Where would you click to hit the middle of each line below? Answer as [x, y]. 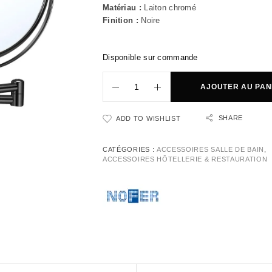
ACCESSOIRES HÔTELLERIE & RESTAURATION [185, 159]
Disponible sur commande [150, 58]
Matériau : [122, 8]
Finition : [121, 21]
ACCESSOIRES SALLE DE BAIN [210, 150]
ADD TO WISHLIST [148, 119]
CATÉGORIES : [130, 150]
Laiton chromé [169, 8]
